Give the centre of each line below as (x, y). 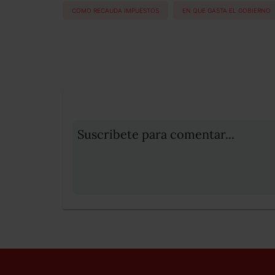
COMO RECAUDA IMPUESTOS (115, 10)
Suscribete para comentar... (156, 134)
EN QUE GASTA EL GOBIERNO (227, 10)
